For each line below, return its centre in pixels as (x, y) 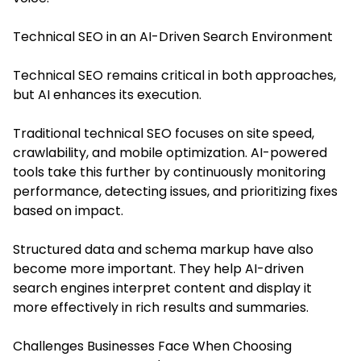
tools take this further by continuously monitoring (169, 172)
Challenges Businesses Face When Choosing (152, 346)
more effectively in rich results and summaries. (161, 307)
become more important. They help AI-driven (158, 268)
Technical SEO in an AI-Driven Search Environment (173, 36)
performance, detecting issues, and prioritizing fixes (175, 191)
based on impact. (68, 210)
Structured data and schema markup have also (163, 249)
